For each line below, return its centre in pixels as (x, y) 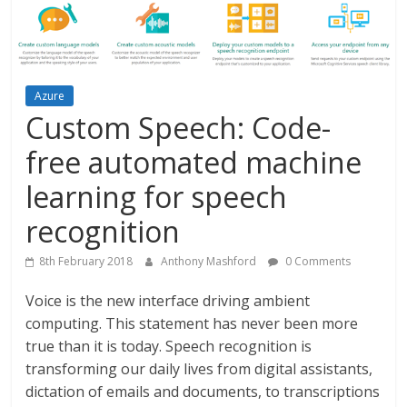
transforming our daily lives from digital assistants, (199, 368)
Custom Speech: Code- (179, 127)
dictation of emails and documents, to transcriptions (203, 391)
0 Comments (317, 261)
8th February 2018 (86, 261)
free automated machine (194, 162)
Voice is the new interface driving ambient (168, 300)
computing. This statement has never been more (192, 323)
